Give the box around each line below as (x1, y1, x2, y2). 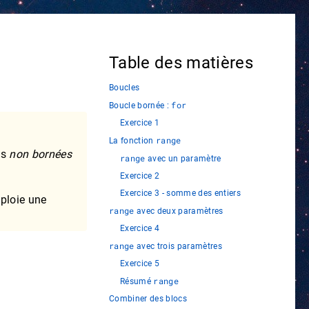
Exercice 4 (120, 223, 160, 234)
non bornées (9, 148, 72, 161)
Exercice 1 (120, 118, 160, 128)
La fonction (109, 136, 156, 146)
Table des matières (109, 53, 253, 73)
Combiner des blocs (109, 294, 187, 304)
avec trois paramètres (134, 241, 222, 252)
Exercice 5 (120, 259, 160, 269)
